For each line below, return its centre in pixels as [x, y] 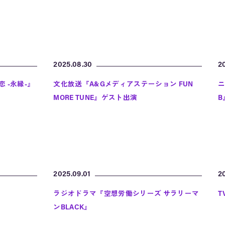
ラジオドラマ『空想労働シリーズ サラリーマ [126, 194]
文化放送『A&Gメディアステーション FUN [123, 85]
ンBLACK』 [72, 208]
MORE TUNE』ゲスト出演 [95, 98]
